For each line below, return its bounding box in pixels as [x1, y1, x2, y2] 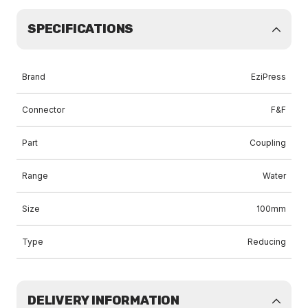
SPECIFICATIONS [27, 21, 134, 36]
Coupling [250, 137, 286, 148]
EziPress [251, 71, 286, 82]
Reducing [247, 236, 286, 247]
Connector [22, 104, 65, 115]
